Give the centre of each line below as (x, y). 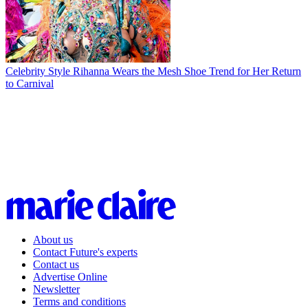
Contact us (56, 264)
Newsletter (56, 289)
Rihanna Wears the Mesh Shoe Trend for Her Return (187, 71)
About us (53, 239)
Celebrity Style (38, 71)
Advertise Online (70, 276)
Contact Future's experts (85, 252)
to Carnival (30, 83)
